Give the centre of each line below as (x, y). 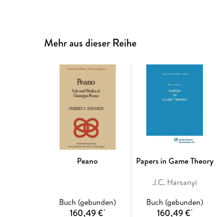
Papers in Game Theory (175, 161)
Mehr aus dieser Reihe (91, 43)
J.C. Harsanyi (175, 182)
